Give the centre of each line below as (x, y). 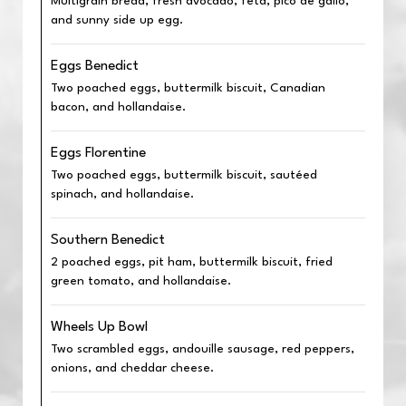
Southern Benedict (108, 240)
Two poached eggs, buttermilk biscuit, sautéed (184, 175)
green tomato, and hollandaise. (141, 281)
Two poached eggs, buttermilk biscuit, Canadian (188, 88)
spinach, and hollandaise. (122, 194)
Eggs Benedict (95, 66)
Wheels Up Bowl (99, 327)
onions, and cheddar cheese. (132, 368)
